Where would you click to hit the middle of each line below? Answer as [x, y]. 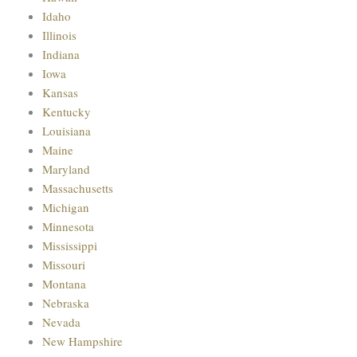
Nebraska [65, 302]
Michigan [65, 207]
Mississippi [69, 245]
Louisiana [66, 130]
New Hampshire [82, 341]
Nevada [61, 322]
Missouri [63, 264]
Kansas [60, 92]
